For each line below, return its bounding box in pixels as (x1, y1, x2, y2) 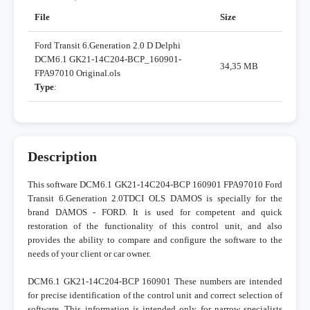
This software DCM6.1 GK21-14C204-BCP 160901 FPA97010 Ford (28, 179, 282, 190)
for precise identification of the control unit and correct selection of (28, 290, 282, 301)
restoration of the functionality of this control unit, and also (28, 221, 282, 232)
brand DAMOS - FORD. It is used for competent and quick (28, 207, 282, 218)
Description (28, 149, 97, 165)
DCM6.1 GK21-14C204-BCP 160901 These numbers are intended (28, 276, 282, 287)
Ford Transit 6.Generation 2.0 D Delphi (35, 40, 181, 51)
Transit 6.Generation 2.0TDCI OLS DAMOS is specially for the (28, 193, 282, 204)
